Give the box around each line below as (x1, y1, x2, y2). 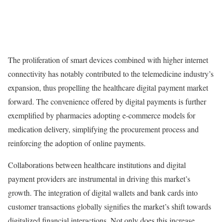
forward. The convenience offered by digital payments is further (8, 96, 206, 107)
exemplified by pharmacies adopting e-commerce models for (8, 110, 195, 120)
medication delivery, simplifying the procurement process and (8, 123, 199, 134)
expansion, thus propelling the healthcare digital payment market (8, 82, 208, 93)
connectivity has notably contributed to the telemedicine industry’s (8, 68, 214, 79)
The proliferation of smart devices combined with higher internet (8, 54, 208, 65)
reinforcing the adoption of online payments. (8, 137, 146, 148)
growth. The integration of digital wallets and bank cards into (8, 187, 198, 198)
